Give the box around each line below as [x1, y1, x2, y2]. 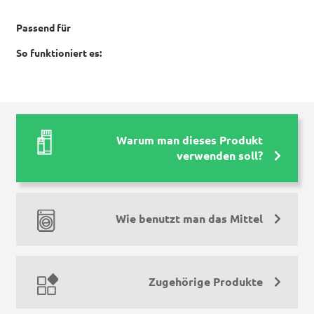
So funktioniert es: [15, 48, 102, 60]
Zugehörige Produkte [149, 275, 264, 288]
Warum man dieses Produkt [116, 133, 264, 146]
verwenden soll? [177, 149, 264, 162]
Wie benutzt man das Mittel [116, 212, 264, 225]
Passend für [15, 22, 71, 34]
